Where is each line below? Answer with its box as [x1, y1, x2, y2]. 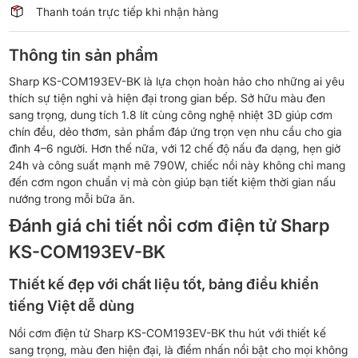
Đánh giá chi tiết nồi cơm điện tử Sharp [8, 214, 330, 236]
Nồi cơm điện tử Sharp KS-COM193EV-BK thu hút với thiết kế [8, 325, 326, 340]
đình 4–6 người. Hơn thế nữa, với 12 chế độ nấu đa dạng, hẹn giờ [8, 141, 340, 155]
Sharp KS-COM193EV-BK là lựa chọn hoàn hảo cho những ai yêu [8, 74, 344, 88]
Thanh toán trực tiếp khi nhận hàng [35, 4, 218, 18]
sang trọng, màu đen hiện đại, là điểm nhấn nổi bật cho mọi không [8, 342, 348, 356]
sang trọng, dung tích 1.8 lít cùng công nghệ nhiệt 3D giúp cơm [8, 107, 332, 121]
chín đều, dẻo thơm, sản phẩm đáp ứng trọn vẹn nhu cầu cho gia [8, 124, 342, 138]
